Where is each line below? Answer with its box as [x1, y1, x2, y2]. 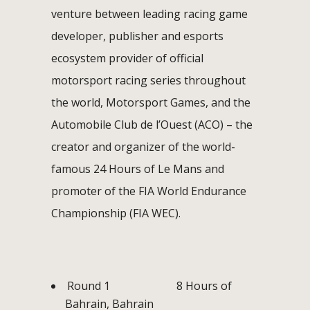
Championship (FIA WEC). [51, 205, 181, 221]
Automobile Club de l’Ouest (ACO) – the [51, 116, 253, 132]
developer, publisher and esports [51, 28, 224, 44]
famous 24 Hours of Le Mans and [51, 161, 224, 176]
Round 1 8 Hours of [67, 277, 232, 293]
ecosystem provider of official [51, 50, 203, 66]
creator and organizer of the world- [51, 138, 235, 154]
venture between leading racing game [51, 6, 248, 21]
